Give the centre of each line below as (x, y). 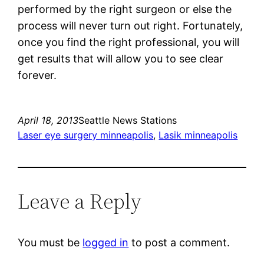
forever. (37, 75)
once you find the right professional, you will (129, 42)
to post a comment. (179, 242)
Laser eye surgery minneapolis (86, 135)
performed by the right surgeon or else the (125, 9)
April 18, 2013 (48, 120)
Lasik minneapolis (198, 135)
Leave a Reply (80, 201)
